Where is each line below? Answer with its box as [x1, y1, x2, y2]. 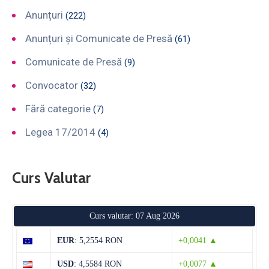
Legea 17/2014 [25, 125, 95, 138]
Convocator [25, 79, 78, 91]
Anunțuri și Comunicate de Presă [25, 32, 172, 44]
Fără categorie [25, 102, 91, 115]
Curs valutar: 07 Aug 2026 [89, 211, 180, 220]
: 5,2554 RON [74, 235, 122, 245]
